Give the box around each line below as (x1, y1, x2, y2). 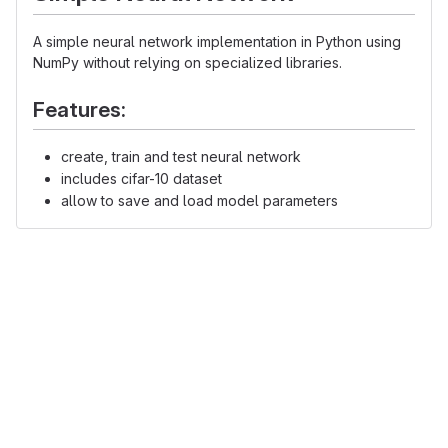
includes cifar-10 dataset (61, 169, 222, 187)
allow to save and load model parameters (61, 191, 338, 209)
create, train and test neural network (61, 147, 301, 165)
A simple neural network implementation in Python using (33, 33, 401, 51)
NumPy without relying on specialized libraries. (33, 54, 342, 72)
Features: (33, 97, 126, 123)
